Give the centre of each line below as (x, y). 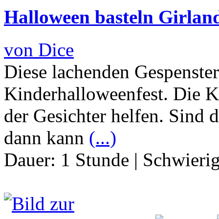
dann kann (46, 137)
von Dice (39, 49)
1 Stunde (95, 159)
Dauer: (32, 159)
